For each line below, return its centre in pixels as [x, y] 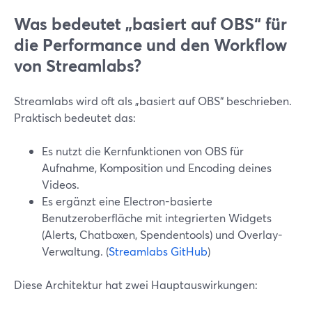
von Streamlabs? [78, 65]
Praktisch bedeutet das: [75, 117]
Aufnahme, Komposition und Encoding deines [157, 167]
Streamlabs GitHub [158, 251]
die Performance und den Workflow [150, 45]
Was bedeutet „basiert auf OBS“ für [150, 24]
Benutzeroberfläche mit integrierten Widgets [157, 218]
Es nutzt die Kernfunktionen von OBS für [143, 151]
